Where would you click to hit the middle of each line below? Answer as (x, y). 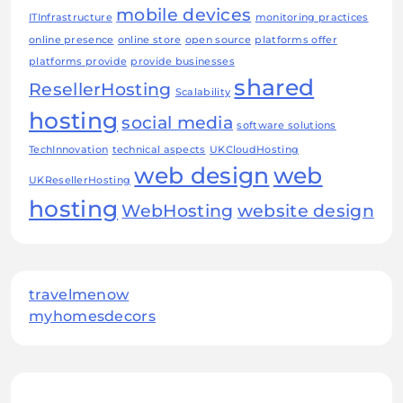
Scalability (203, 93)
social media (178, 123)
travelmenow (79, 295)
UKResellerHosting (80, 181)
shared (274, 88)
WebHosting (178, 211)
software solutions (287, 126)
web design (202, 176)
